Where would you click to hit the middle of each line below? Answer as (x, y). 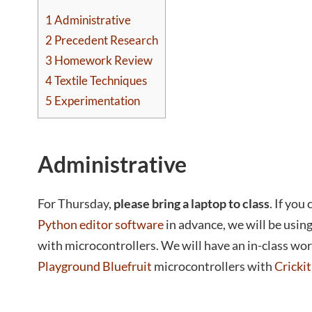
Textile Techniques (100, 81)
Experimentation (96, 101)
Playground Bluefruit (95, 266)
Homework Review (102, 61)
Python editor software (101, 225)
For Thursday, (76, 204)
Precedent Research (105, 40)
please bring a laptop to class (192, 204)
